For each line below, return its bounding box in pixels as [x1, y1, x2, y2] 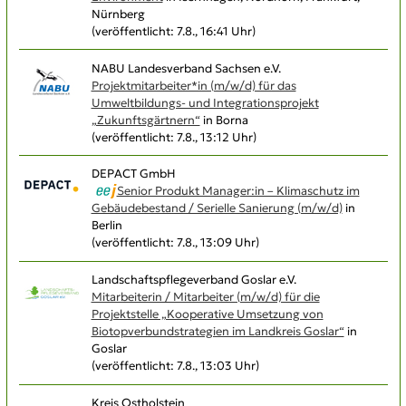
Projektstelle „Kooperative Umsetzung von [91, 306, 324, 323]
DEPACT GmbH [91, 166, 176, 182]
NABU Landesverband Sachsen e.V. [91, 60, 281, 76]
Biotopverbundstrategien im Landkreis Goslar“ [91, 324, 344, 340]
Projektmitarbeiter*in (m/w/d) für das [91, 77, 296, 93]
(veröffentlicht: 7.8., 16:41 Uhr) [91, 23, 256, 39]
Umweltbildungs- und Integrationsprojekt [91, 94, 319, 111]
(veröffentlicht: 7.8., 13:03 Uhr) [91, 358, 259, 374]
